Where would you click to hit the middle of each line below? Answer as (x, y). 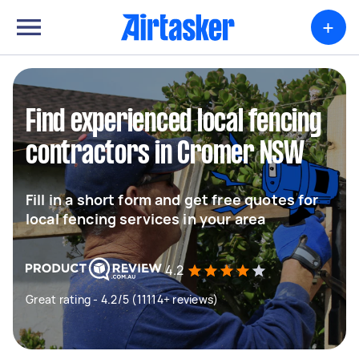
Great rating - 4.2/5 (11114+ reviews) (122, 299)
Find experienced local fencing (173, 123)
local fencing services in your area (146, 219)
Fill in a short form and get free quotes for (172, 200)
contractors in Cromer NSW (165, 155)
